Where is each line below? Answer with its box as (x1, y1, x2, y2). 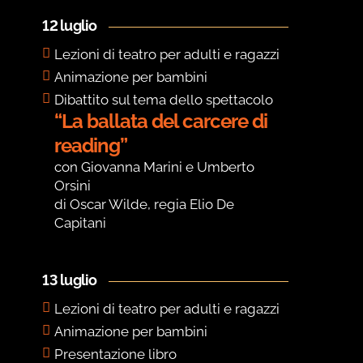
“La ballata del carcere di (54, 109, 268, 134)
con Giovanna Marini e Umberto (54, 159, 255, 176)
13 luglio (42, 271, 97, 289)
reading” (54, 134, 128, 158)
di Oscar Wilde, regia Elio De (54, 196, 235, 213)
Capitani (54, 215, 107, 232)
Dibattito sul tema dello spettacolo (54, 92, 274, 109)
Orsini (54, 177, 92, 194)
